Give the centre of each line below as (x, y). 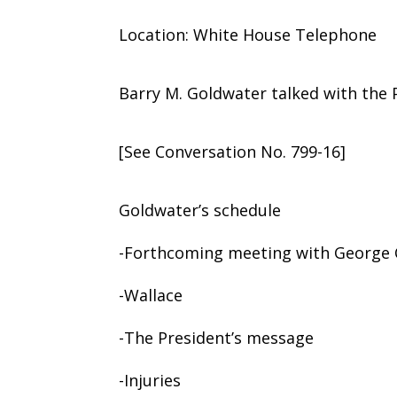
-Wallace (151, 295)
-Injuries (150, 380)
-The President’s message (217, 337)
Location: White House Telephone (248, 34)
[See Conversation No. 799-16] (233, 151)
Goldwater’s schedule (200, 210)
